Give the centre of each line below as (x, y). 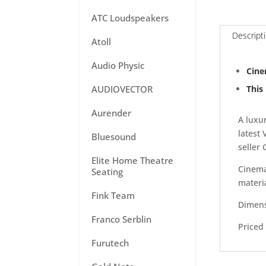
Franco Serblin (122, 219)
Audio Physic (118, 65)
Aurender (112, 113)
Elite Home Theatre (133, 160)
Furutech (110, 243)
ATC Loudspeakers (130, 18)
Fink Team (113, 195)
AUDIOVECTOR (122, 89)
